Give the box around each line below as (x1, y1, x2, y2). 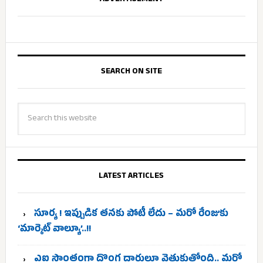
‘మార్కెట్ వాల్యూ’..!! (17, 223, 91, 237)
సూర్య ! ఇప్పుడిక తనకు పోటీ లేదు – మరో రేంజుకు (33, 208, 228, 222)
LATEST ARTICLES (99, 170, 164, 183)
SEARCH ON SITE (100, 66, 162, 78)
